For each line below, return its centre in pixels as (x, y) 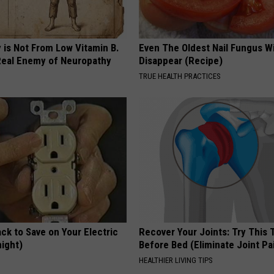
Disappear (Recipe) (181, 60)
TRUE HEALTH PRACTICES (180, 76)
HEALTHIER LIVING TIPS (176, 260)
